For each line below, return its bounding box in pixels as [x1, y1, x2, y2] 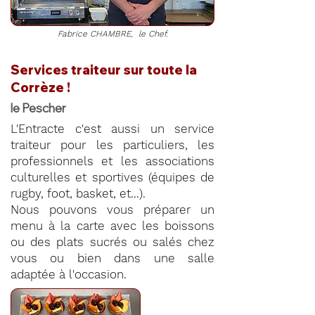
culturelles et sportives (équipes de [11, 170, 214, 184]
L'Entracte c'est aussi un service [11, 122, 214, 136]
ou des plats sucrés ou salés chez [11, 235, 214, 249]
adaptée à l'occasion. [11, 267, 127, 281]
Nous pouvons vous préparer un [11, 202, 214, 217]
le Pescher [11, 101, 66, 115]
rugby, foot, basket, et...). [11, 186, 146, 200]
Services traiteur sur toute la [11, 62, 197, 78]
